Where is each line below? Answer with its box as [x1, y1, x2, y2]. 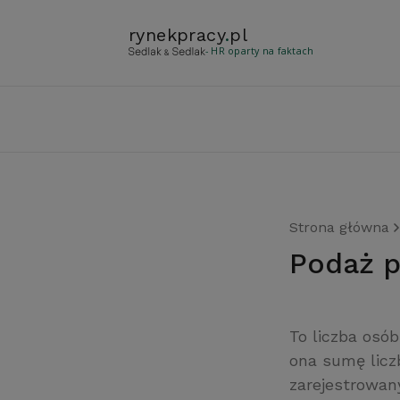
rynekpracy [129, 24, 226, 46]
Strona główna [289, 219, 389, 236]
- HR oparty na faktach [205, 45, 314, 57]
